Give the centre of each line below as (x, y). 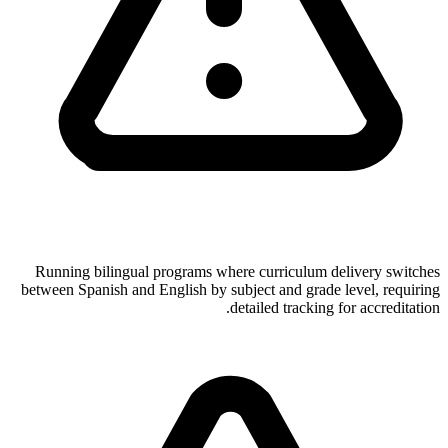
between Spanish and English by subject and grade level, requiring (230, 290)
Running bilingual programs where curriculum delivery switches (237, 272)
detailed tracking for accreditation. (335, 308)
